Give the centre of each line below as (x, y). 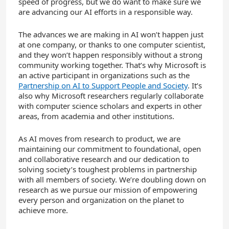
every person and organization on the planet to (101, 200)
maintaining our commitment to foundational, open (110, 148)
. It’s (195, 85)
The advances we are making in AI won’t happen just (111, 34)
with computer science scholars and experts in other (110, 106)
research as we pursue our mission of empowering (108, 189)
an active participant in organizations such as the (104, 75)
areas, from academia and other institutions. (96, 116)
